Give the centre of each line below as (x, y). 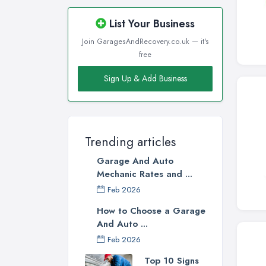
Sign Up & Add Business (145, 79)
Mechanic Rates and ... (145, 174)
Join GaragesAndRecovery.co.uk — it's (145, 42)
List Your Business (151, 24)
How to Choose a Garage (151, 211)
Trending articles (130, 142)
